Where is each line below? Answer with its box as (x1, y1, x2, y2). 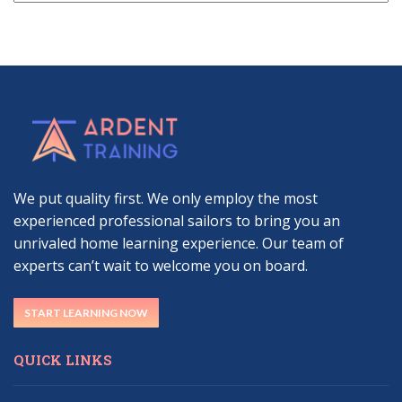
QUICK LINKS (13, 351, 112, 370)
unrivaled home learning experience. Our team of (13, 233, 344, 254)
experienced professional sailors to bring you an (13, 211, 340, 232)
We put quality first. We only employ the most (13, 188, 318, 209)
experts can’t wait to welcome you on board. (13, 256, 308, 276)
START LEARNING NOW (24, 306, 148, 320)
